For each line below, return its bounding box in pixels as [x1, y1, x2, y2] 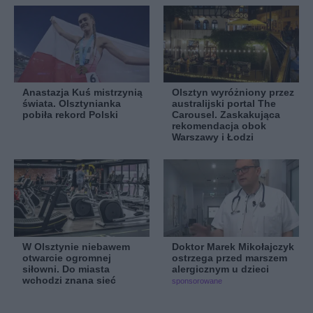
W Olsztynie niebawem [22, 241, 130, 253]
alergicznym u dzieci [172, 263, 269, 275]
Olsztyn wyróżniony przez [172, 87, 294, 99]
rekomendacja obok [172, 120, 266, 132]
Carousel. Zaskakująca [172, 109, 280, 121]
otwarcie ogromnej [22, 252, 111, 264]
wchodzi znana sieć [22, 275, 116, 286]
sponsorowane [172, 277, 222, 286]
